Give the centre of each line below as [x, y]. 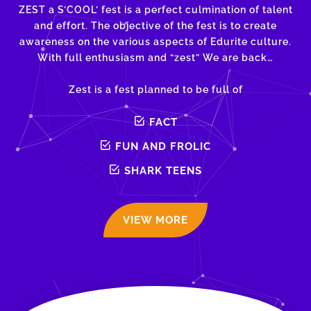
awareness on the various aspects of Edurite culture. [155, 42]
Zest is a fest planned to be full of [155, 90]
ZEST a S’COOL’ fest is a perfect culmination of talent [155, 10]
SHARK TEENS [163, 170]
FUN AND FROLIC [163, 146]
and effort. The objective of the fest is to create [155, 26]
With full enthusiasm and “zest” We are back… [155, 58]
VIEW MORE [155, 220]
